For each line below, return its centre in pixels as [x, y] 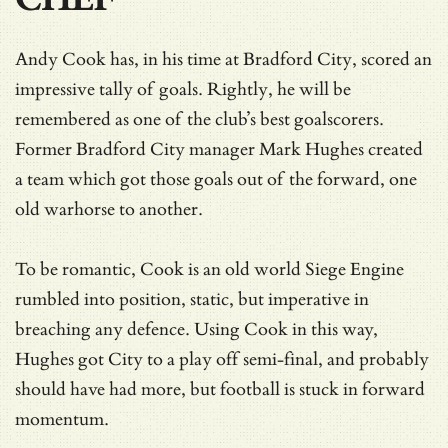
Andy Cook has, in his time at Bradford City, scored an [223, 59]
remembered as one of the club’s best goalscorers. [199, 119]
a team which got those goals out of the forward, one [216, 179]
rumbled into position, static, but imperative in [192, 299]
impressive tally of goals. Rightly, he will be [183, 89]
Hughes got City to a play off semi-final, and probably [222, 359]
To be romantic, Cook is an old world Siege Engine [209, 269]
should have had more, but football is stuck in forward [220, 389]
